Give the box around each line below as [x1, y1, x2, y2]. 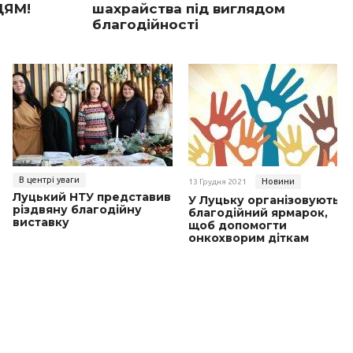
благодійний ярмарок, [188, 206, 328, 221]
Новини [262, 176, 295, 187]
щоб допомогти [188, 218, 287, 233]
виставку [13, 215, 69, 230]
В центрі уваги [19, 175, 80, 185]
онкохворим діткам [188, 231, 309, 246]
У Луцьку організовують [188, 193, 340, 208]
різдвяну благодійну [13, 203, 142, 217]
